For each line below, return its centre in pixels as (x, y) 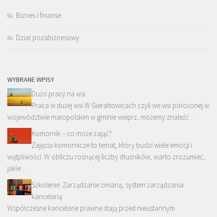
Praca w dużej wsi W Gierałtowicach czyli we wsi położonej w (120, 105)
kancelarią (47, 196)
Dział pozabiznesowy (48, 37)
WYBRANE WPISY (31, 79)
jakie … (18, 168)
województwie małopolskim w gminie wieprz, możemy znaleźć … (102, 117)
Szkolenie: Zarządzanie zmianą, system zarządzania (108, 185)
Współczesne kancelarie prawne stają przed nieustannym (91, 208)
